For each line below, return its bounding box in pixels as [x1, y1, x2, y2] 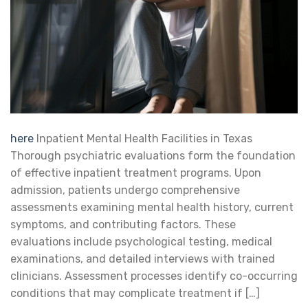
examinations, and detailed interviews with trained [10, 252, 275, 266]
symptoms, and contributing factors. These [10, 218, 236, 232]
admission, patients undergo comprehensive [10, 184, 240, 197]
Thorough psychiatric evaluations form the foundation [10, 149, 296, 163]
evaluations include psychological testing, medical [10, 235, 272, 249]
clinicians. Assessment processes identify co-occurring [10, 269, 298, 283]
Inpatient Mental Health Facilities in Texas [34, 132, 252, 146]
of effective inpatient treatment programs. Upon [10, 166, 261, 180]
